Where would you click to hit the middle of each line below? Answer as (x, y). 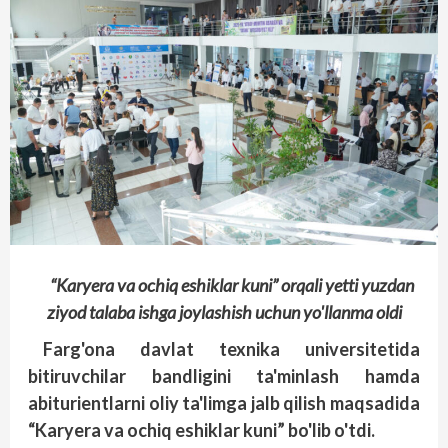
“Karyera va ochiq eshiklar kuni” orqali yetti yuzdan (231, 285)
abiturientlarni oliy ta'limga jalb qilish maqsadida (224, 403)
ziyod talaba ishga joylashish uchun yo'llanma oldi (224, 312)
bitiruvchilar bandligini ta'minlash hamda (224, 376)
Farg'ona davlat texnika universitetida (231, 349)
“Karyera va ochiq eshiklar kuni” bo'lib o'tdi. (201, 430)
